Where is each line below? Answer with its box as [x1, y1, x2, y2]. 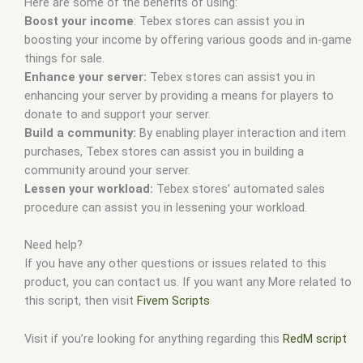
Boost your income [24, 13, 134, 28]
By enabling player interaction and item [136, 125, 346, 140]
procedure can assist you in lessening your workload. [24, 199, 307, 215]
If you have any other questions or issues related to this [24, 256, 327, 271]
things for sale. [24, 50, 105, 66]
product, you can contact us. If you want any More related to [24, 275, 352, 290]
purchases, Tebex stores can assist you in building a [24, 143, 304, 159]
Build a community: [24, 125, 136, 140]
